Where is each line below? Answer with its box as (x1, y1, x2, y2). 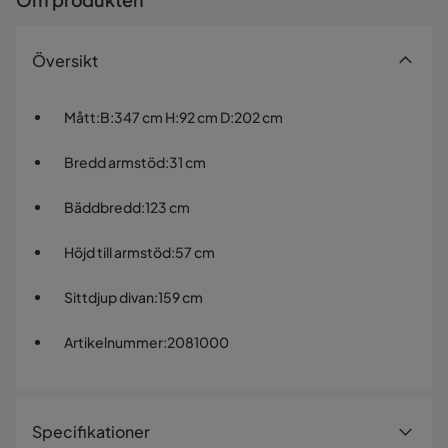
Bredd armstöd (64, 153, 165, 172)
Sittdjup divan (64, 288, 154, 307)
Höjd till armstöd (64, 243, 171, 262)
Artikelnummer (64, 333, 163, 352)
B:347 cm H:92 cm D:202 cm (100, 108, 283, 127)
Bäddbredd (64, 198, 141, 217)
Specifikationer (32, 421, 150, 443)
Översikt (32, 50, 98, 72)
